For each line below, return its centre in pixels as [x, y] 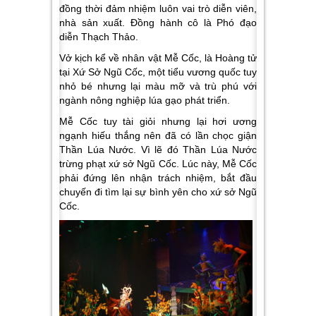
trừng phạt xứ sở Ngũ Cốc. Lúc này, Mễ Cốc [158, 163]
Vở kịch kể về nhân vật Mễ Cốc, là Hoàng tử [158, 57]
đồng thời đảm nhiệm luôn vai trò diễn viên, [158, 8]
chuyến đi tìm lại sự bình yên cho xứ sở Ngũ [158, 192]
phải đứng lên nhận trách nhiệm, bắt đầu [158, 177]
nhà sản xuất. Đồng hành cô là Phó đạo [158, 22]
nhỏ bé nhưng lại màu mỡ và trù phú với [158, 86]
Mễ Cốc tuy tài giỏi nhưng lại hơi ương [158, 121]
